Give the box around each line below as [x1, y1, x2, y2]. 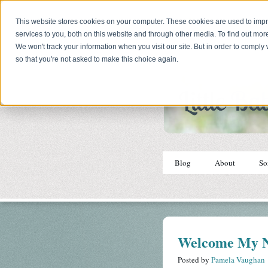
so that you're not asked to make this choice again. [16, 55, 179, 64]
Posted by [178, 254, 209, 266]
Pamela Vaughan [211, 254, 265, 266]
